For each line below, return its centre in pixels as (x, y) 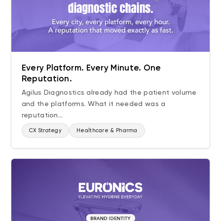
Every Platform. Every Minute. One (91, 67)
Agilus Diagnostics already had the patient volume (109, 92)
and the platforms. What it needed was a (93, 103)
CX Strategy (45, 130)
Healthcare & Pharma (107, 130)
